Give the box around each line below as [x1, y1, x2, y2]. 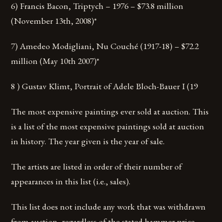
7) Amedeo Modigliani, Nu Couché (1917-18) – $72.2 [11, 40, 199, 52]
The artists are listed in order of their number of [11, 161, 182, 172]
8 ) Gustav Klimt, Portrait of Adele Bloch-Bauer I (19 [11, 80, 198, 92]
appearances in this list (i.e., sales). [11, 175, 131, 187]
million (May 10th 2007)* [11, 55, 100, 66]
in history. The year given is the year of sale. [11, 135, 165, 147]
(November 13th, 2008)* [11, 14, 97, 26]
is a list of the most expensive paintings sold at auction [11, 120, 205, 132]
